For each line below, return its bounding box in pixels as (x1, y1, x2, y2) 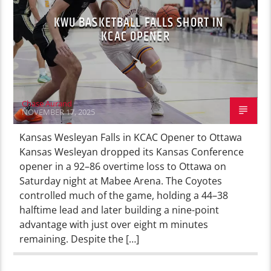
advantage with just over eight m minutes (19, 217, 209, 231)
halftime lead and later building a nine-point (19, 203, 220, 217)
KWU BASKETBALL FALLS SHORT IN (53, 11, 224, 33)
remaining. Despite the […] (19, 232, 140, 246)
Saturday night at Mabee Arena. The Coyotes (19, 174, 223, 188)
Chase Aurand (22, 97, 73, 109)
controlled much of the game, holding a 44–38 (19, 188, 229, 202)
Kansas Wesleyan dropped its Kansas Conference (19, 145, 244, 158)
